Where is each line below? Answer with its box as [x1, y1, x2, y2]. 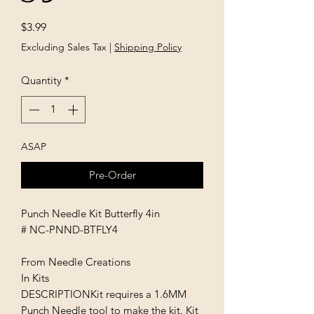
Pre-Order [88, 168, 136, 182]
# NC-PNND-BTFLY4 [21, 222, 118, 236]
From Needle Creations [21, 254, 130, 268]
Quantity [21, 74, 62, 87]
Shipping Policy [114, 41, 182, 53]
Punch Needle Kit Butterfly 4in [21, 206, 160, 220]
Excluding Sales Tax [21, 41, 107, 53]
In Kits [21, 271, 49, 285]
